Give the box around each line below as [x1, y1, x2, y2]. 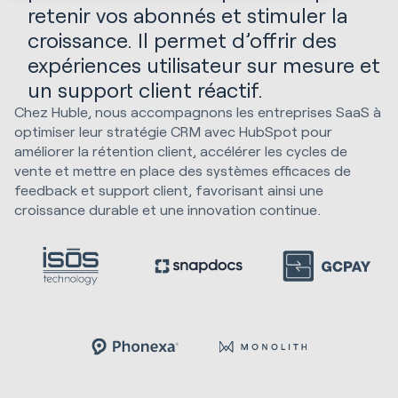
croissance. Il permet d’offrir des [28, 26, 338, 52]
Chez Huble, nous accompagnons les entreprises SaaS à [14, 102, 381, 120]
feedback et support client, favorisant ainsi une [14, 180, 323, 198]
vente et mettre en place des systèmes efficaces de [14, 161, 351, 179]
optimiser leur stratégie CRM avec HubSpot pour [14, 122, 332, 139]
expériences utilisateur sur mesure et [28, 51, 381, 77]
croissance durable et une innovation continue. [14, 200, 321, 218]
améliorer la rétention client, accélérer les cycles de [14, 141, 347, 159]
